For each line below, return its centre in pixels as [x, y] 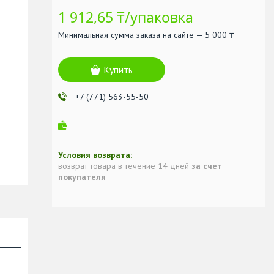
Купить [118, 69]
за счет [207, 165]
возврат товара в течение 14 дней [125, 165]
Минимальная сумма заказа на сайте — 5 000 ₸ [146, 35]
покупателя [82, 176]
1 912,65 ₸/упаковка [126, 17]
